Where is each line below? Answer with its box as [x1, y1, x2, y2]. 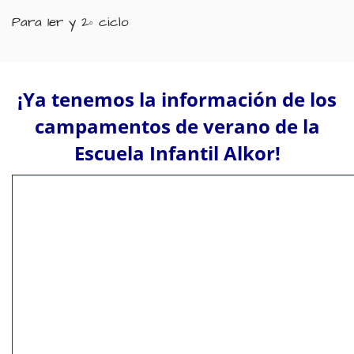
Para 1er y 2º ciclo [12, 13, 129, 32]
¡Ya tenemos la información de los [17, 86, 337, 112]
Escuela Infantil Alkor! [73, 140, 281, 166]
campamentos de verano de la [34, 113, 320, 139]
